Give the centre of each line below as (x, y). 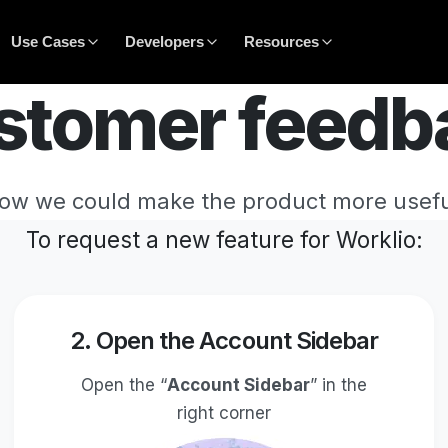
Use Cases (47, 41)
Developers (164, 41)
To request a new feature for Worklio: (224, 239)
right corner (223, 412)
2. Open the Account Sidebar (224, 340)
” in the (338, 384)
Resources (281, 41)
